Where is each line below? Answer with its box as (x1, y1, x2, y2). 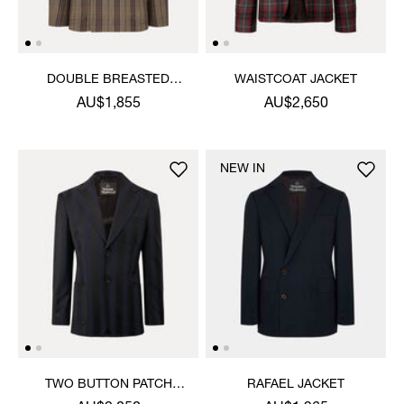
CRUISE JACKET (60, 91, 157, 105)
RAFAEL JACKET (247, 378, 344, 391)
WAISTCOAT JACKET (234, 73, 357, 87)
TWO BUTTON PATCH (44, 378, 172, 391)
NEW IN (220, 162, 265, 176)
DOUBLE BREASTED (47, 73, 170, 87)
